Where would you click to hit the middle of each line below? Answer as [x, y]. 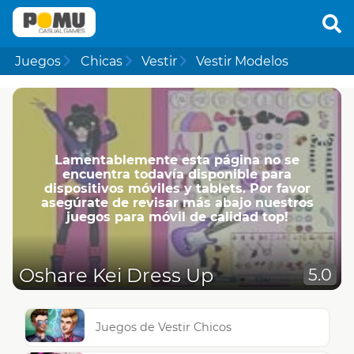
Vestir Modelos [243, 61]
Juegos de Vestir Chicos [164, 328]
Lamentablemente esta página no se [177, 160]
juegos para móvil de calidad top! [177, 217]
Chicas [101, 61]
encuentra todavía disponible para [177, 174]
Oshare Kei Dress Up [116, 276]
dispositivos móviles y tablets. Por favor [177, 188]
